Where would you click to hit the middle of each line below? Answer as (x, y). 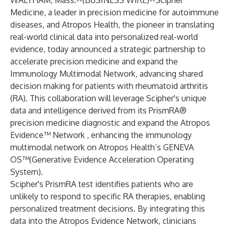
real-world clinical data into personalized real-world (104, 37)
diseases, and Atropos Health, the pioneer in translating (112, 25)
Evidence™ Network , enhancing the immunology (101, 135)
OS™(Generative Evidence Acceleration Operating (102, 159)
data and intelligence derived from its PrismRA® (98, 110)
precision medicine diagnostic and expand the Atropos (110, 123)
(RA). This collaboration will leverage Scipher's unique (108, 98)
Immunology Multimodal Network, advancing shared (107, 74)
